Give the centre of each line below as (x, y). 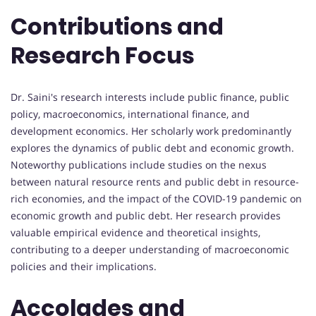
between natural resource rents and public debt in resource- (155, 181)
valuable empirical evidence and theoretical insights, (135, 232)
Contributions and (117, 27)
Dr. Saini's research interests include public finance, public (150, 97)
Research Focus (103, 56)
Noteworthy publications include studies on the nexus (139, 164)
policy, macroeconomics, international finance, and (130, 114)
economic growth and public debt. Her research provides (146, 215)
